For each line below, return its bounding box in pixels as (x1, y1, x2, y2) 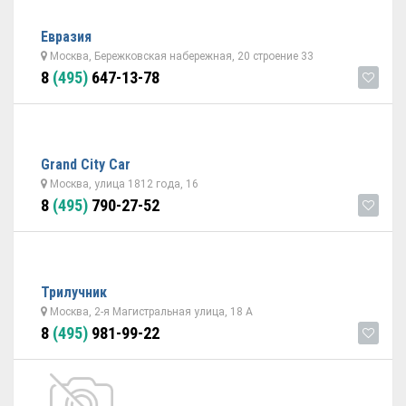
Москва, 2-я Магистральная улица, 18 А (47, 305, 253, 318)
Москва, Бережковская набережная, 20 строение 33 (47, 50, 314, 63)
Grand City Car (41, 156, 130, 173)
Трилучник (41, 284, 107, 301)
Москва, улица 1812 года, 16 (47, 178, 198, 190)
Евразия (41, 28, 92, 45)
